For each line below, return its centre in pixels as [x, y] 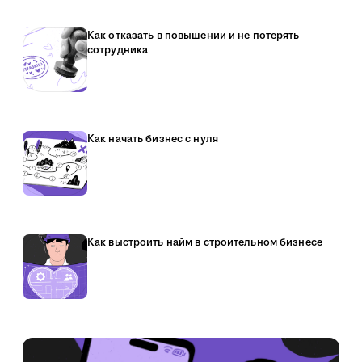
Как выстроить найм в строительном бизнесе [205, 242]
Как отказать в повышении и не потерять [194, 36]
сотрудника [118, 50]
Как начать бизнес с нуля [153, 139]
